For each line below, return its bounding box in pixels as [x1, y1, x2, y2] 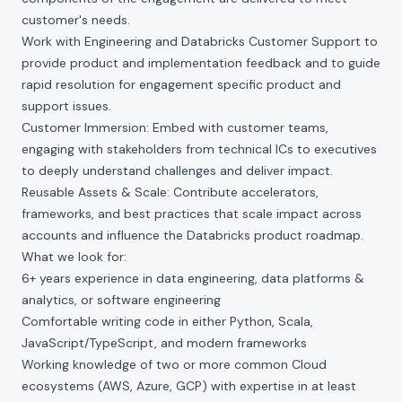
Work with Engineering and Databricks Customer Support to [22, 33, 378, 49]
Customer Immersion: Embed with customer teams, [22, 119, 328, 135]
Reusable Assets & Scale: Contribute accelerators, [22, 184, 319, 200]
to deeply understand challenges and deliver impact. [22, 162, 333, 179]
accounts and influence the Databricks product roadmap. [22, 227, 363, 243]
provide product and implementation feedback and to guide [22, 55, 380, 71]
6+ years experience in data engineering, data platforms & [22, 270, 364, 286]
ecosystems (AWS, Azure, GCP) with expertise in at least [22, 378, 356, 394]
